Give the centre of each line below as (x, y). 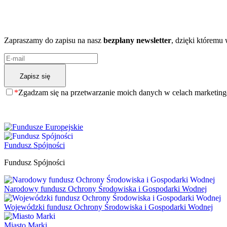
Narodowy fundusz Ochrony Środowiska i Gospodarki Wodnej (105, 188)
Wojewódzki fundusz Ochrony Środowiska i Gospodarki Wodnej (108, 207)
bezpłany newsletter (137, 40)
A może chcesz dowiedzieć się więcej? (79, 21)
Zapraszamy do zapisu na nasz (54, 40)
